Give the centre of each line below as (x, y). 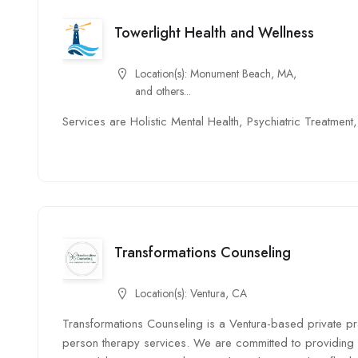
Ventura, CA (219, 293)
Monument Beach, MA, (243, 74)
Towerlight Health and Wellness (214, 32)
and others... (163, 91)
